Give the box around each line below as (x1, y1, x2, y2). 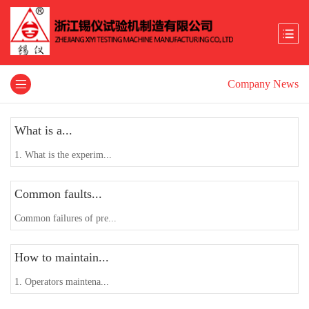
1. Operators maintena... (14, 276, 109, 287)
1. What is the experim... (14, 149, 112, 160)
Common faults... (14, 186, 102, 201)
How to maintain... (14, 250, 109, 264)
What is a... (14, 123, 72, 137)
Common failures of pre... (14, 212, 117, 223)
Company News (228, 77, 299, 90)
